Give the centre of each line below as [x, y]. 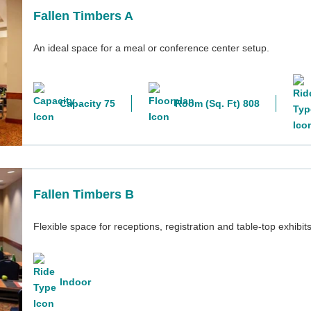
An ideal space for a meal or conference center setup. [151, 48]
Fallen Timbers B [84, 194]
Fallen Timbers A [83, 16]
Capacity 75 [87, 104]
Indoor [75, 282]
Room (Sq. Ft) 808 [217, 104]
